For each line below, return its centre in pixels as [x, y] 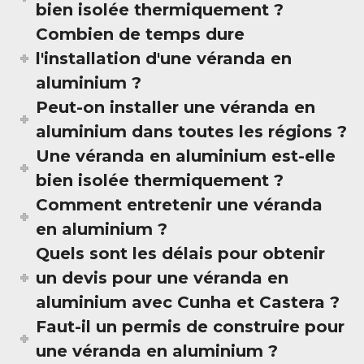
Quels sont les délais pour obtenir [181, 253]
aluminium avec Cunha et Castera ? [188, 302]
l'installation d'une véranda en [164, 58]
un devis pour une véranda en [162, 278]
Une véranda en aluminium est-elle [186, 156]
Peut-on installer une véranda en [176, 107]
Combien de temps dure [141, 34]
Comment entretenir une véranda [180, 205]
